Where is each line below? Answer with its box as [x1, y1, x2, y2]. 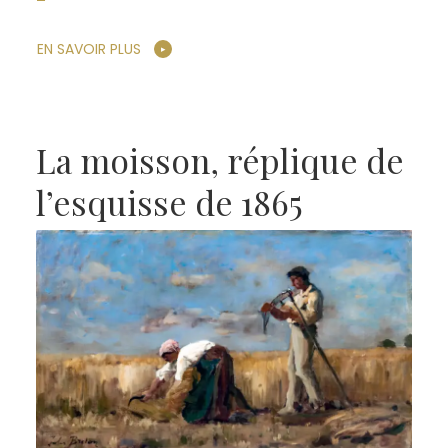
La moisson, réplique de [35, 138, 404, 183]
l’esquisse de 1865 [35, 180, 303, 225]
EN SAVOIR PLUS [36, 39, 141, 60]
